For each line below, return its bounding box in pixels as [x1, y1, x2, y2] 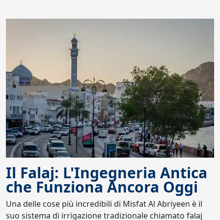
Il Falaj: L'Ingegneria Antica [6, 162, 207, 183]
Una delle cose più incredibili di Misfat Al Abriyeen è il [6, 198, 202, 209]
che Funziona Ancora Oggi [6, 176, 198, 197]
